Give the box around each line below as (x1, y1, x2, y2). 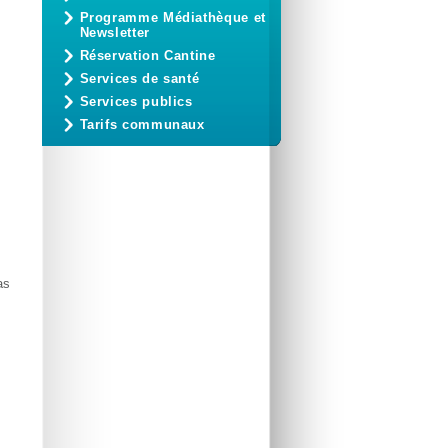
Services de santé (79, 71, 200, 86)
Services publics (79, 94, 193, 109)
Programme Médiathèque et (79, 10, 266, 25)
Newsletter (79, 25, 150, 40)
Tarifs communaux (79, 117, 205, 132)
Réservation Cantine (79, 48, 216, 63)
